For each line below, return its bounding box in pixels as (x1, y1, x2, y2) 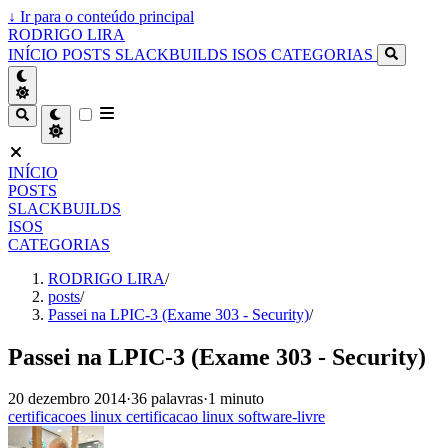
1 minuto (208, 390, 264, 408)
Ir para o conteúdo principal (16, 8, 194, 25)
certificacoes (8, 408, 90, 426)
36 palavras (131, 390, 203, 408)
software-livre (238, 408, 325, 426)
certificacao (126, 408, 202, 426)
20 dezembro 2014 (8, 390, 126, 408)
